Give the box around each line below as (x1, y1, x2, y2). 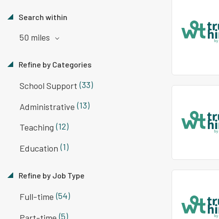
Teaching (20, 122, 54, 133)
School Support (20, 80, 77, 91)
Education (20, 142, 58, 153)
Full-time (20, 191, 54, 202)
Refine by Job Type (17, 170, 85, 180)
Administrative (20, 101, 75, 112)
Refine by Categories (17, 59, 91, 69)
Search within (17, 12, 67, 22)
